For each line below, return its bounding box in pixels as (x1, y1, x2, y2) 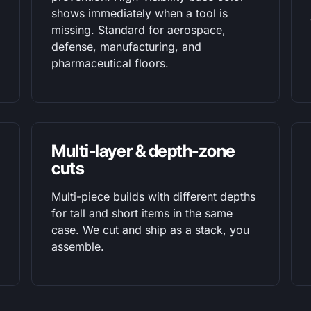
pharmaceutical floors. (51, 56, 169, 70)
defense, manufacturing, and (51, 40, 202, 53)
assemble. (51, 239, 105, 253)
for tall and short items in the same (51, 206, 233, 220)
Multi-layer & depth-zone (51, 141, 235, 161)
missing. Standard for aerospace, (51, 23, 226, 37)
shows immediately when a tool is (51, 6, 228, 20)
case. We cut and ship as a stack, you (51, 223, 250, 237)
